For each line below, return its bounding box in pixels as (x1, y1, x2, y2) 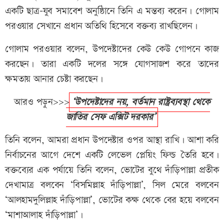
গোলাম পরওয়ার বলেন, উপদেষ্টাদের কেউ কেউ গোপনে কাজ (5, 42, 219, 56)
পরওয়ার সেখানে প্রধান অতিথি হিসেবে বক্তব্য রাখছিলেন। (5, 19, 200, 33)
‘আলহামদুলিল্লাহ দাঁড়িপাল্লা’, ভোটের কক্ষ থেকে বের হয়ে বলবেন (5, 193, 219, 207)
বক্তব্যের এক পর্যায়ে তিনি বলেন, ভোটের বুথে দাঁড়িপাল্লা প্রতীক (5, 163, 219, 177)
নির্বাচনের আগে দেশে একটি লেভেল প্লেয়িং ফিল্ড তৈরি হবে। (5, 148, 219, 162)
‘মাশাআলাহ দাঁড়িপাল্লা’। (5, 208, 83, 222)
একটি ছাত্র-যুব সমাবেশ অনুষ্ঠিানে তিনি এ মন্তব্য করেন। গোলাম (5, 4, 219, 18)
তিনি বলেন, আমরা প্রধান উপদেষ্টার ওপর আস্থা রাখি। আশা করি (5, 133, 219, 147)
